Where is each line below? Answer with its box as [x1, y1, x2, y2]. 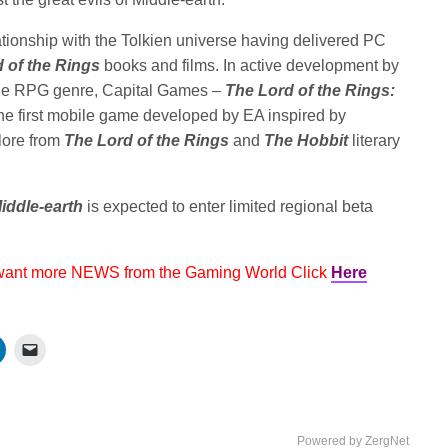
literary [352, 132, 401, 150]
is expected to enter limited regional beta [87, 198, 374, 216]
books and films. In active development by [104, 57, 400, 75]
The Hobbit [264, 132, 349, 150]
